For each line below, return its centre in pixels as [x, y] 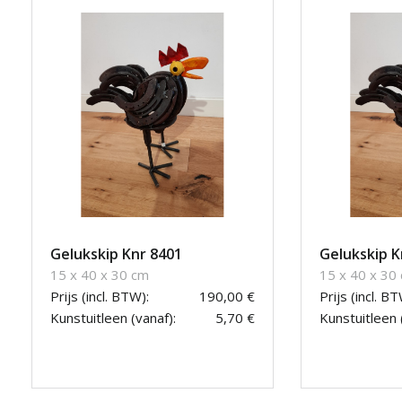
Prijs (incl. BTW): [100, 297]
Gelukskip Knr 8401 [116, 254]
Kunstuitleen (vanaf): [113, 318]
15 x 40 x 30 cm [100, 275]
